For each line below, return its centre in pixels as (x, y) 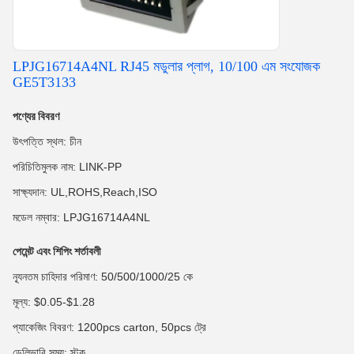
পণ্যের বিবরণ (36, 116)
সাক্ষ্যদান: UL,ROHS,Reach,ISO (85, 192)
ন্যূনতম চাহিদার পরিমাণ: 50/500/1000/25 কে (103, 277)
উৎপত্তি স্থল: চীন (47, 141)
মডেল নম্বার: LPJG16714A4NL (81, 217)
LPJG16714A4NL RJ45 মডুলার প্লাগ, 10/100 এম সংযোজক (166, 66)
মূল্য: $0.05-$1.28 (54, 302)
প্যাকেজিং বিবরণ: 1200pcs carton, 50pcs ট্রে (109, 327)
